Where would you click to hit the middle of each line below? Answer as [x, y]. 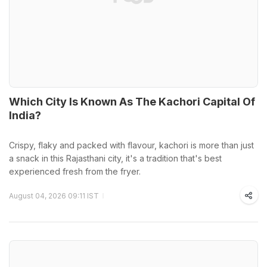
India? [25, 115]
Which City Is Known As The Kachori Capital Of [132, 102]
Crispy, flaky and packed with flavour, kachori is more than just [131, 145]
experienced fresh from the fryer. [75, 171]
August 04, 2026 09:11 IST [54, 196]
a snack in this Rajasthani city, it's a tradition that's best [115, 158]
